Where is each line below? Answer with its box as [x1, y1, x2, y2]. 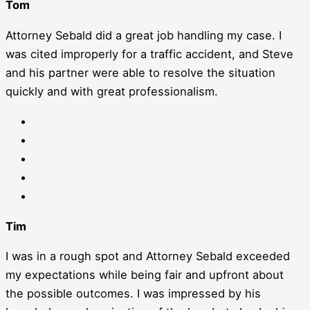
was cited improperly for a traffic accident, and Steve [6, 46, 293, 61]
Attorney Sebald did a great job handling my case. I [6, 28, 282, 42]
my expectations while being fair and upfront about [6, 268, 284, 282]
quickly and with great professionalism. [6, 84, 218, 98]
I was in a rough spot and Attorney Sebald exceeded [6, 249, 290, 264]
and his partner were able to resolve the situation [6, 65, 275, 80]
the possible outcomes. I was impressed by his [6, 286, 261, 301]
